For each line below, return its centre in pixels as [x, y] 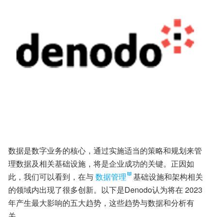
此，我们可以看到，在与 [51, 177]
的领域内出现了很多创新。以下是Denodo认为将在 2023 [105, 190]
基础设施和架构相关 [168, 177]
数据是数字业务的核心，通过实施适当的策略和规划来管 [105, 151]
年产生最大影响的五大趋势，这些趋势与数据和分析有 [101, 203]
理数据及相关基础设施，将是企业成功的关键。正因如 [101, 164]
